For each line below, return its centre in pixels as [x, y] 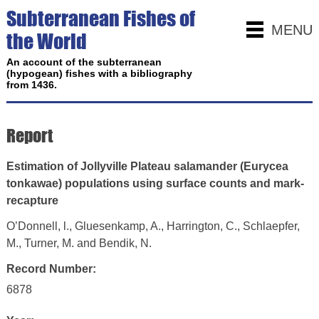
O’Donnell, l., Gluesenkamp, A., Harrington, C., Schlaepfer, [153, 226]
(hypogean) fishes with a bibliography [99, 73]
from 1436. [31, 85]
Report [29, 136]
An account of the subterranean [84, 62]
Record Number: [51, 269]
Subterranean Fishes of [100, 19]
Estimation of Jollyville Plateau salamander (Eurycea [147, 166]
